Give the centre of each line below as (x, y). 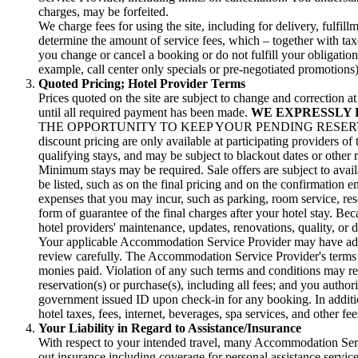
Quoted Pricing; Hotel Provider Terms (142, 84)
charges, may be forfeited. (103, 12)
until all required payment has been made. (145, 113)
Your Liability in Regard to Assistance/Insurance (170, 328)
